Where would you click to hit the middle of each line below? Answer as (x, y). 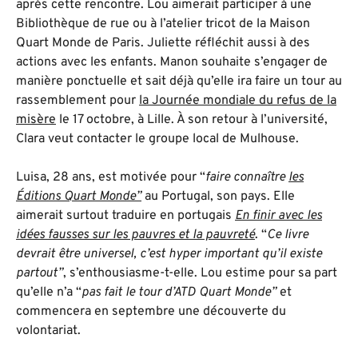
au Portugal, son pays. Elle (218, 196)
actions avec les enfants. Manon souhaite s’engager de (172, 62)
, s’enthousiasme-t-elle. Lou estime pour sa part (200, 273)
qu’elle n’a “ (49, 292)
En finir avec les (278, 215)
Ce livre (288, 235)
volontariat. (48, 330)
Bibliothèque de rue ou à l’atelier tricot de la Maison (163, 24)
